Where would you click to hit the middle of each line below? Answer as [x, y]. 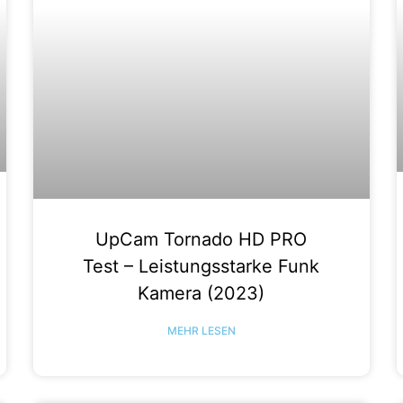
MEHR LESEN [201, 330]
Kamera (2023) [201, 293]
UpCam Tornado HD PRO [201, 239]
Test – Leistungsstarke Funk [201, 266]
